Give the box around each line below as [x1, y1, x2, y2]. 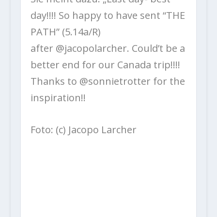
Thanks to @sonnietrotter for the [30, 75, 185, 88]
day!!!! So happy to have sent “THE [30, 9, 185, 22]
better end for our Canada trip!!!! [30, 58, 180, 72]
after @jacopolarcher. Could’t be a [30, 42, 185, 55]
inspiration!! [30, 91, 86, 105]
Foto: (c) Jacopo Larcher [30, 123, 137, 137]
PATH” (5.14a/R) [30, 25, 101, 39]
